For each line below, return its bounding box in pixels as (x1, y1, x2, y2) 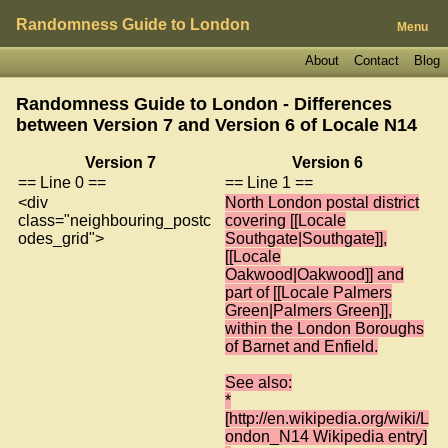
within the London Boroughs (225, 319, 424, 337)
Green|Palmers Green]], (225, 301, 392, 319)
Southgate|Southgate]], (225, 229, 387, 247)
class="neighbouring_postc (18, 211, 211, 229)
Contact (353, 52, 399, 68)
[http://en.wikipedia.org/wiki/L (225, 409, 429, 427)
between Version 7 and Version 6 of (16, 114, 322, 135)
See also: (225, 373, 292, 391)
